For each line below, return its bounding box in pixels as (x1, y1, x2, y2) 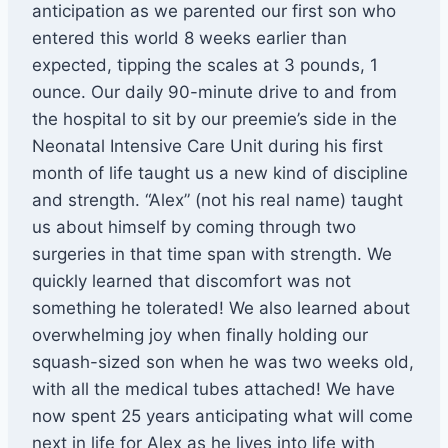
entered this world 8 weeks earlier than (32, 28, 347, 49)
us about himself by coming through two (32, 217, 356, 238)
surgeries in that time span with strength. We (32, 244, 392, 265)
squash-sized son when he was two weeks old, (32, 352, 414, 373)
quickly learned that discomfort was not (32, 271, 351, 292)
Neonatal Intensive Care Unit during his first (32, 136, 383, 157)
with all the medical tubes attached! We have (32, 379, 395, 400)
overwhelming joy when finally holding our (32, 325, 368, 346)
